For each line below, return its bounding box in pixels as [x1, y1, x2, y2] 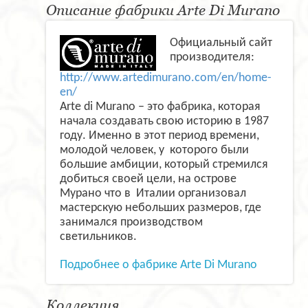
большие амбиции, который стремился [60, 158, 268, 172]
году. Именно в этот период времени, [60, 129, 259, 143]
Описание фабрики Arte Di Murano [46, 1, 280, 19]
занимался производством [60, 216, 203, 230]
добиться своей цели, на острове [60, 173, 239, 186]
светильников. [60, 230, 137, 244]
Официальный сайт [170, 36, 272, 50]
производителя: [170, 51, 254, 65]
